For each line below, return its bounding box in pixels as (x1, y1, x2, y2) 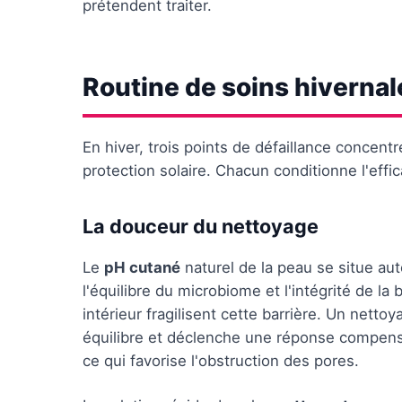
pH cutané (104, 258, 180, 276)
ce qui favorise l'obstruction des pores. (83, 352, 359, 370)
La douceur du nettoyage (83, 214, 319, 238)
